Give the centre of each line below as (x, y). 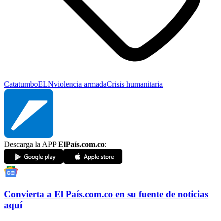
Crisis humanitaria (135, 84)
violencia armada (80, 84)
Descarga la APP (31, 145)
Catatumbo (21, 84)
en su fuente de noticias (162, 194)
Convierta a (28, 194)
